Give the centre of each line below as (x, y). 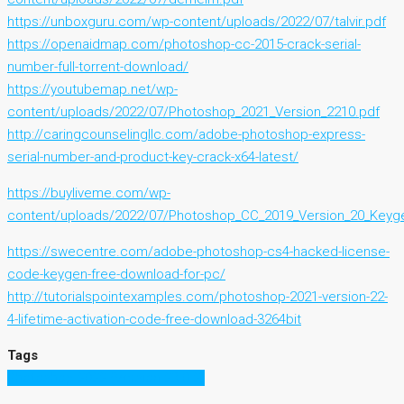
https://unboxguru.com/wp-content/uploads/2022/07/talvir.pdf (197, 21)
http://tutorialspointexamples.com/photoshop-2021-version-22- (197, 296)
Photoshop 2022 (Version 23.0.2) (106, 377)
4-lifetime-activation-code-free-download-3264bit (154, 319)
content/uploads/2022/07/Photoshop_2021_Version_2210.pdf (193, 111)
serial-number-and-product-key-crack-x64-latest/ (153, 156)
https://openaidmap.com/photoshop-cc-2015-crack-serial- (184, 44)
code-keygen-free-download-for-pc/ (116, 274)
